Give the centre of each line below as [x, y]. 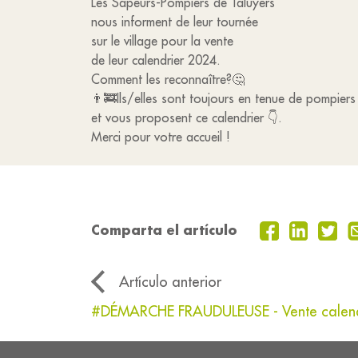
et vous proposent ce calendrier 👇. [187, 117]
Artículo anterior [170, 282]
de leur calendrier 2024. [156, 60]
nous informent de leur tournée [175, 22]
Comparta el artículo [164, 230]
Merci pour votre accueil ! [161, 137]
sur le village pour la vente [162, 41]
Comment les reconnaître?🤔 [168, 79]
